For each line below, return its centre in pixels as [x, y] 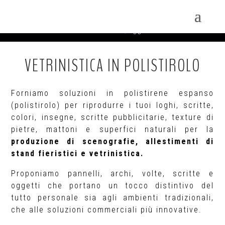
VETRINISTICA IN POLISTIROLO [113, 66]
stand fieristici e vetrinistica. [78, 153]
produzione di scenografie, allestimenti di [113, 141]
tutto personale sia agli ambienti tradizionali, [113, 198]
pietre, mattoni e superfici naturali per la [113, 129]
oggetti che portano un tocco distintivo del [113, 186]
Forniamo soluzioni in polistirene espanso [113, 93]
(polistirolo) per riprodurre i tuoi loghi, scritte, [113, 105]
